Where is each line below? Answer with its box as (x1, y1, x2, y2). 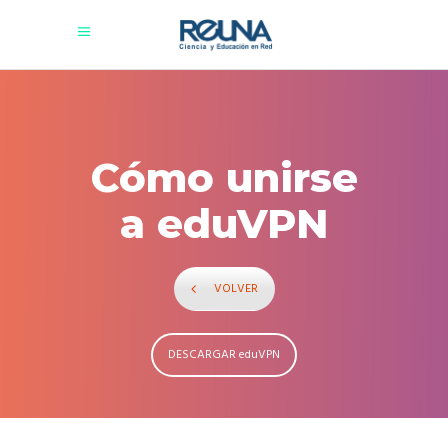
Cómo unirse (90, 153, 358, 202)
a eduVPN (120, 199, 328, 248)
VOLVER (213, 279, 258, 299)
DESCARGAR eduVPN (168, 344, 280, 365)
